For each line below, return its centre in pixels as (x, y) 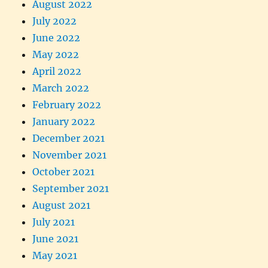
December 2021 (69, 138)
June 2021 (56, 238)
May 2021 (55, 255)
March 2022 (61, 88)
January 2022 (64, 121)
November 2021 (70, 155)
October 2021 (64, 171)
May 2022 (56, 54)
